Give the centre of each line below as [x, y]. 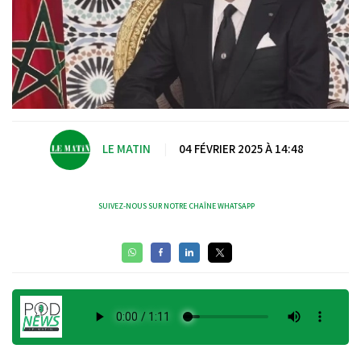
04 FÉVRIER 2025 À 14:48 [241, 149]
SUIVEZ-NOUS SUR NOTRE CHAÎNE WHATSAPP [176, 205]
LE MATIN [126, 149]
